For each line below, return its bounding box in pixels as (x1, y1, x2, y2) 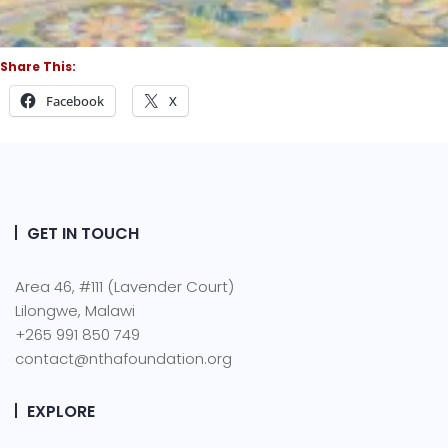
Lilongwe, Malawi (15, 299, 135, 321)
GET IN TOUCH (27, 221, 139, 245)
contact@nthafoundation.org (15, 347, 232, 369)
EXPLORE (27, 399, 95, 423)
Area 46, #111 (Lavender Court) (15, 275, 234, 297)
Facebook (46, 91, 104, 110)
